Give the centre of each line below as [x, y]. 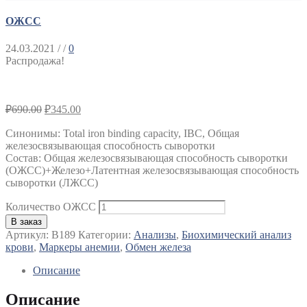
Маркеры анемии [79, 247]
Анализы [155, 234]
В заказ [26, 221]
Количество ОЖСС [51, 206]
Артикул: [28, 234]
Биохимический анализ [236, 234]
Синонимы [32, 133]
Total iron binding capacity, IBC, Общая [151, 133]
